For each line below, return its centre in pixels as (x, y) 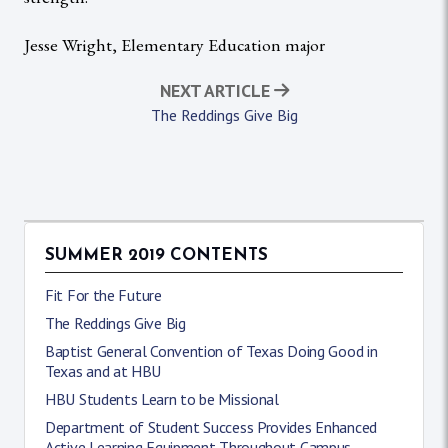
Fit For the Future (103, 294)
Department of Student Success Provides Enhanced (211, 426)
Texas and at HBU (103, 370)
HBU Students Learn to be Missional (162, 398)
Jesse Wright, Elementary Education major (174, 44)
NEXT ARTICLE (216, 90)
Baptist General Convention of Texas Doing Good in (211, 350)
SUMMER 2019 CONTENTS (156, 256)
